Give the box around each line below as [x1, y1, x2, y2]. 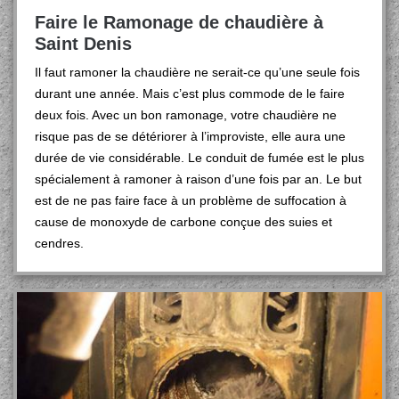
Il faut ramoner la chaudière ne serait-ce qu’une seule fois [35, 65, 360, 79]
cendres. [35, 236, 84, 250]
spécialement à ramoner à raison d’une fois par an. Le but [35, 172, 362, 186]
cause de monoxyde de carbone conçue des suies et [35, 215, 332, 229]
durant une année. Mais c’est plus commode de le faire [35, 86, 345, 101]
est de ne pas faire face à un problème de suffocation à [35, 193, 346, 208]
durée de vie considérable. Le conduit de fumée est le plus [35, 151, 364, 165]
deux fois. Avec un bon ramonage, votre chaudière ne [35, 108, 337, 122]
